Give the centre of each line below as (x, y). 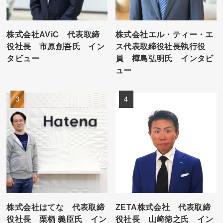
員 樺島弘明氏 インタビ (165, 58)
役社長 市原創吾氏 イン (56, 47)
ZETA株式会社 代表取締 (163, 207)
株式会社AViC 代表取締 (53, 35)
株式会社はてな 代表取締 (56, 207)
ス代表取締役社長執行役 (161, 47)
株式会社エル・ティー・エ (165, 35)
